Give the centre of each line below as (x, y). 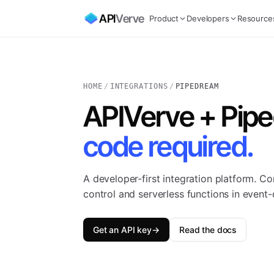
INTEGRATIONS (139, 86)
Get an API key (123, 230)
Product (164, 18)
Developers (208, 18)
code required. (168, 146)
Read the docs (208, 230)
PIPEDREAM (197, 86)
